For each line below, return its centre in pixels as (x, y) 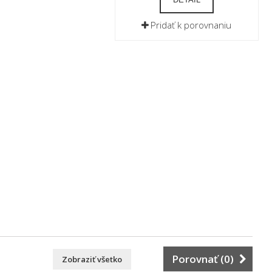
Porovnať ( (198, 259)
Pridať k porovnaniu (191, 25)
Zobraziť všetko (92, 259)
